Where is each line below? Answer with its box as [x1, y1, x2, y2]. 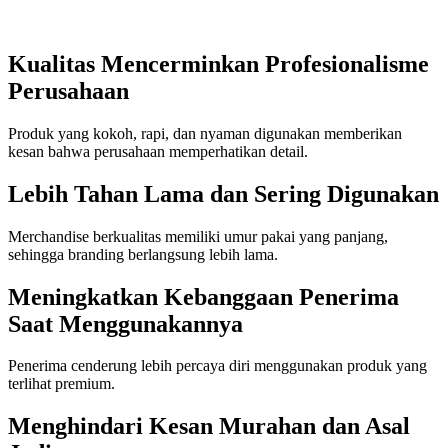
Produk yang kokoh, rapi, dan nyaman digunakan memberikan [8, 124, 402, 142]
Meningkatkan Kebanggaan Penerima [8, 283, 399, 310]
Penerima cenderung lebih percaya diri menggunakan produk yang [8, 357, 427, 375]
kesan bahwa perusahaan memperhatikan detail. [8, 142, 308, 160]
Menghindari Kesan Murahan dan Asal [8, 413, 410, 440]
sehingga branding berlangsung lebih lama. [8, 245, 278, 263]
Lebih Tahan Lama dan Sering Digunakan [8, 180, 439, 207]
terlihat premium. [8, 375, 115, 393]
